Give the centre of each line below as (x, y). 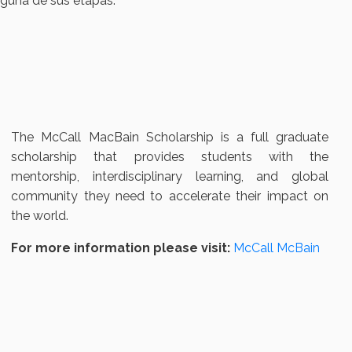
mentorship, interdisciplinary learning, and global (170, 177)
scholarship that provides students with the (170, 157)
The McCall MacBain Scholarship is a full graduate (170, 137)
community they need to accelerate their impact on (170, 196)
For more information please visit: (123, 248)
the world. (40, 216)
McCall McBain (277, 248)
